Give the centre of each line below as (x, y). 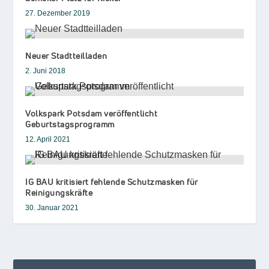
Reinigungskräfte (59, 192)
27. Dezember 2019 (58, 13)
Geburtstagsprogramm (70, 124)
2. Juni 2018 (46, 71)
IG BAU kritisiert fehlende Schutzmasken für (112, 181)
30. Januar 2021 (52, 207)
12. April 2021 (48, 139)
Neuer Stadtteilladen (66, 55)
